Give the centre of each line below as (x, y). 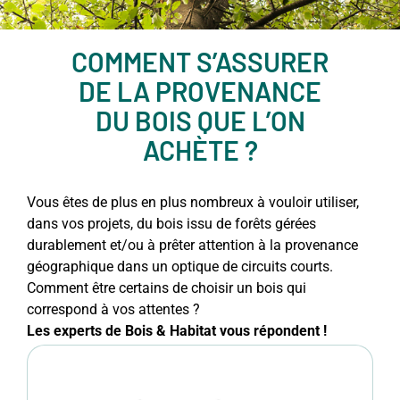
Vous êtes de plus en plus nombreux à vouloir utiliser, (193, 203)
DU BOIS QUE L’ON (200, 121)
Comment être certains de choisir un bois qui (167, 288)
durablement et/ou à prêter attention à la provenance (192, 246)
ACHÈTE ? (200, 150)
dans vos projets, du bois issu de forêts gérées (171, 224)
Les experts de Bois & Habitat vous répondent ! (177, 331)
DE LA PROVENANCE (200, 92)
